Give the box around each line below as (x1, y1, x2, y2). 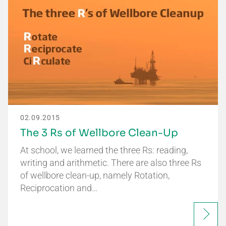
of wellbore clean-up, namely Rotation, (20, 170, 169, 181)
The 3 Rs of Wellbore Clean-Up (20, 127, 178, 140)
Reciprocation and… (20, 183, 98, 194)
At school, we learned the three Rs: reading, (20, 145, 188, 156)
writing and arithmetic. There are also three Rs (20, 157, 201, 168)
